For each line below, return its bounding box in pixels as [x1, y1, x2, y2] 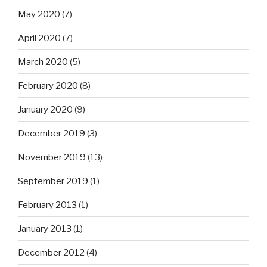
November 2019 [18, 151, 86, 163]
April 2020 [18, 32, 61, 44]
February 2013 [18, 199, 77, 210]
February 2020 [18, 80, 78, 91]
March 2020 [18, 56, 68, 67]
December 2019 [18, 128, 85, 139]
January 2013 [18, 223, 72, 234]
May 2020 [18, 8, 60, 20]
